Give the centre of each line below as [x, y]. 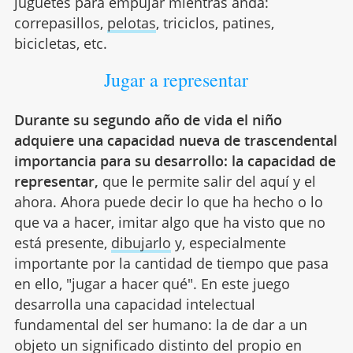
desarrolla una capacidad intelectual [134, 304]
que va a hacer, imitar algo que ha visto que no [169, 222]
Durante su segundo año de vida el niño [148, 119]
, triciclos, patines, [215, 22]
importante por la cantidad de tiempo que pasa [171, 263]
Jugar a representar [176, 79]
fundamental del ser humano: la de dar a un [160, 324]
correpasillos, [60, 22]
